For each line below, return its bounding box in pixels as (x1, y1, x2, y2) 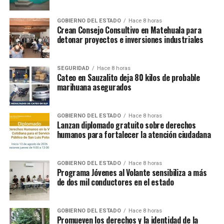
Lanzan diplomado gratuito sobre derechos (56, 118, 196, 131)
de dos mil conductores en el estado (56, 175, 174, 188)
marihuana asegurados (56, 80, 131, 93)
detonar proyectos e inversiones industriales (56, 33, 203, 45)
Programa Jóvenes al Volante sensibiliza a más (56, 166, 207, 178)
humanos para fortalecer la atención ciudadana (56, 128, 211, 140)
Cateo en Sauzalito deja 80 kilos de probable (56, 71, 200, 83)
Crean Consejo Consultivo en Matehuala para (56, 23, 201, 36)
